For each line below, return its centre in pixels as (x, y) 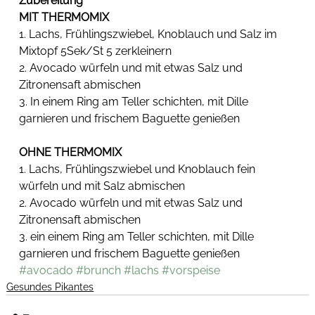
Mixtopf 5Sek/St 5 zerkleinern (96, 51)
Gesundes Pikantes (50, 287)
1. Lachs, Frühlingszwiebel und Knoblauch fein (139, 169)
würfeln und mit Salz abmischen (102, 186)
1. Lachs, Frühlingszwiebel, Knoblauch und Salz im (150, 34)
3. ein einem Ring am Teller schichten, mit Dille (138, 237)
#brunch (99, 271)
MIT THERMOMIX (64, 18)
